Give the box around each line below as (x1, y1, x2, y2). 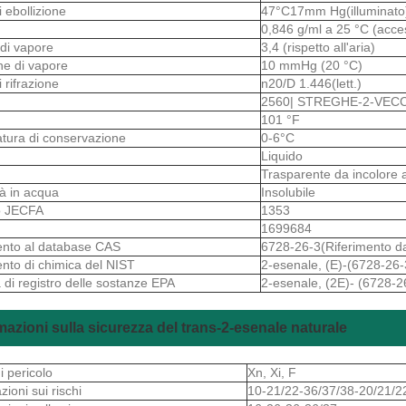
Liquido (261, 148, 303, 163)
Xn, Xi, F (247, 364, 296, 380)
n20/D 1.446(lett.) (261, 75, 362, 91)
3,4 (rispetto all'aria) (261, 39, 375, 54)
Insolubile (261, 184, 315, 199)
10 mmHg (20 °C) (261, 57, 362, 72)
